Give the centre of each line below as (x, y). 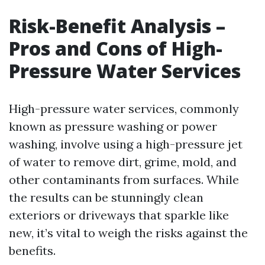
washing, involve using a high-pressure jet (126, 144)
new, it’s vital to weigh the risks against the (128, 233)
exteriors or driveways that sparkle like (119, 215)
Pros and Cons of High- (116, 48)
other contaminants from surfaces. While (124, 180)
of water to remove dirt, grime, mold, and (123, 162)
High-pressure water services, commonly (124, 109)
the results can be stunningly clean (106, 197)
